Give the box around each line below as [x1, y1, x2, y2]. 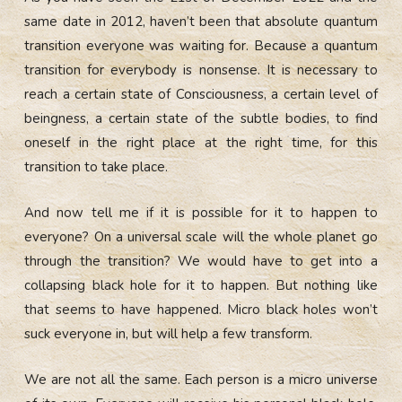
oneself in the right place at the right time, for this [24, 133, 378, 152]
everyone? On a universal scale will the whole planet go [24, 227, 378, 246]
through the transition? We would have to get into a [24, 251, 378, 270]
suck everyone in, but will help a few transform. [24, 324, 313, 343]
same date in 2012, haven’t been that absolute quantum [24, 12, 378, 31]
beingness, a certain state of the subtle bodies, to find [24, 109, 378, 127]
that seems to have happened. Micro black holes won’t [24, 300, 378, 319]
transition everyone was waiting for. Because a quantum [24, 36, 378, 55]
